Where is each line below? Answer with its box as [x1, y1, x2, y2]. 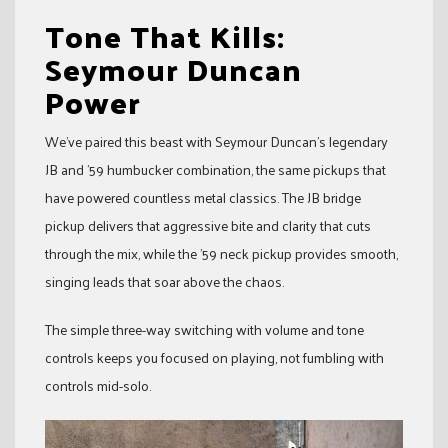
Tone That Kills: [45, 8, 285, 64]
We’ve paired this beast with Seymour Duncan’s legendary [45, 129, 388, 155]
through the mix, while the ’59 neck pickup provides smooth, [45, 241, 398, 267]
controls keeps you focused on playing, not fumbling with [45, 345, 384, 371]
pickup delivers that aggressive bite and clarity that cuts [45, 213, 371, 239]
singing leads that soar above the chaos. [45, 269, 284, 295]
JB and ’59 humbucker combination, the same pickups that [45, 157, 386, 183]
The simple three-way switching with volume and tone [45, 317, 364, 343]
